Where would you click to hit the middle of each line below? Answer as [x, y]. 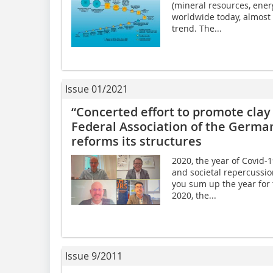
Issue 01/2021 [97, 89]
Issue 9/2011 [94, 256]
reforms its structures [136, 141]
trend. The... [197, 28]
